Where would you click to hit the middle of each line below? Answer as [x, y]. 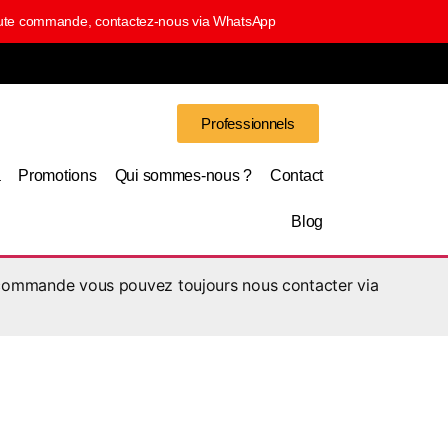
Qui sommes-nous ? [183, 175]
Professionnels [248, 123]
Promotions [57, 175]
